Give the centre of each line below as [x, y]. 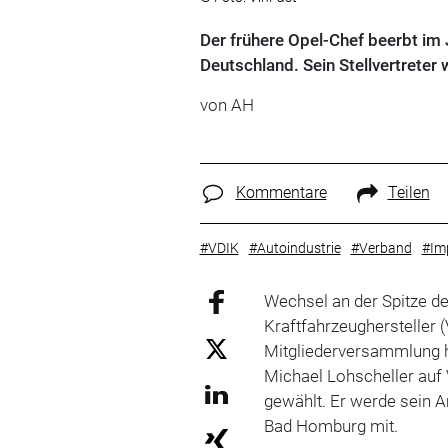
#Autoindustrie [294, 247]
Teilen [408, 192]
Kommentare [281, 192]
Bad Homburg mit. [333, 425]
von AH [226, 105]
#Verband [381, 247]
